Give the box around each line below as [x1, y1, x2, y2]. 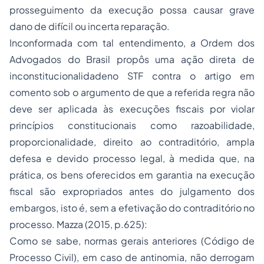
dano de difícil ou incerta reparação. [9, 20, 170, 32]
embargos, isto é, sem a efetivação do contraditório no [9, 202, 255, 214]
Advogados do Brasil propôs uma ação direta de [9, 53, 255, 65]
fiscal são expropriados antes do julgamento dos [9, 185, 255, 197]
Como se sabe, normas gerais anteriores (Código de [9, 235, 255, 247]
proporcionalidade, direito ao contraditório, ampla [9, 136, 255, 148]
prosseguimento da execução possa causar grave [9, 4, 255, 16]
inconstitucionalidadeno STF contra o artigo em [9, 70, 255, 82]
